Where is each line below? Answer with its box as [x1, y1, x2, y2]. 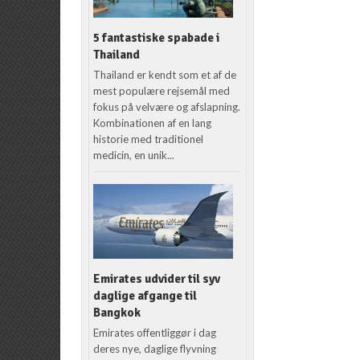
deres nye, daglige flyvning [93, 342, 217, 355]
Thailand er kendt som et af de [93, 67, 237, 81]
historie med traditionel [93, 132, 204, 145]
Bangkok [93, 305, 141, 320]
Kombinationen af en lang [93, 116, 212, 129]
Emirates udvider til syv [93, 271, 221, 286]
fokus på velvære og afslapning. [93, 100, 241, 113]
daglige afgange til [93, 288, 198, 303]
